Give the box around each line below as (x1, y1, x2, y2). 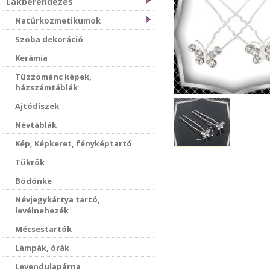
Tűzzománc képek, (15, 71, 92, 82)
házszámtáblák (15, 82, 78, 93)
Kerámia (15, 52, 48, 63)
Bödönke (15, 175, 52, 186)
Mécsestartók (15, 224, 72, 234)
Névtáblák (15, 119, 57, 130)
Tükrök (15, 157, 45, 168)
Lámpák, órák (15, 242, 69, 253)
